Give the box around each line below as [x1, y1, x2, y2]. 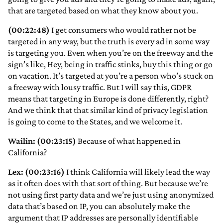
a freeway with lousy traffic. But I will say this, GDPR [8, 82, 192, 93]
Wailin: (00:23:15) [8, 136, 76, 146]
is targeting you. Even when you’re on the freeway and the [8, 48, 213, 58]
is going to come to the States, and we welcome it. [8, 116, 182, 127]
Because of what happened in [76, 136, 181, 146]
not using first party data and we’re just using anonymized [8, 190, 214, 200]
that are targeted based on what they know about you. [8, 5, 198, 16]
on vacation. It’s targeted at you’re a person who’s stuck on [8, 71, 214, 81]
